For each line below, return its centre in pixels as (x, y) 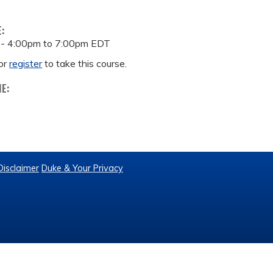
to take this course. (85, 63)
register (26, 63)
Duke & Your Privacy (82, 168)
